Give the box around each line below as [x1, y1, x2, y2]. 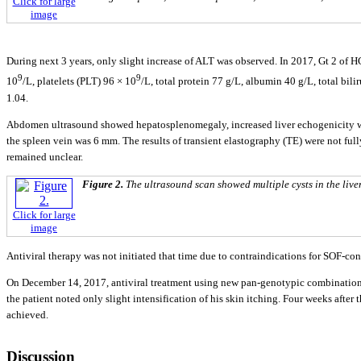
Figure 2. [82, 178, 126, 191]
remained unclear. [6, 150, 83, 163]
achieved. [6, 308, 48, 321]
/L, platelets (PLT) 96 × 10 [23, 75, 136, 88]
